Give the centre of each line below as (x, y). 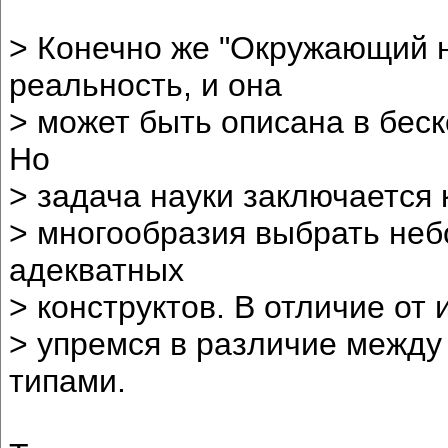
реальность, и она (145, 84)
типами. (67, 380)
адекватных (96, 269)
